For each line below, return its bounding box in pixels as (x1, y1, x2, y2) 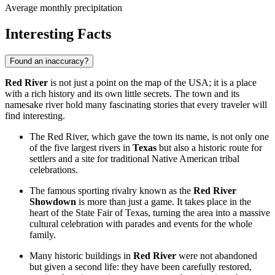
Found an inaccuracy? (10, 56, 88, 66)
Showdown (29, 196, 76, 207)
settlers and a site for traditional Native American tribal (29, 153, 239, 165)
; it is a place (209, 77, 257, 88)
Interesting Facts (5, 26, 111, 42)
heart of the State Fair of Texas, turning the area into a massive (29, 207, 270, 219)
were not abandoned (176, 250, 257, 261)
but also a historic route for (157, 142, 262, 153)
